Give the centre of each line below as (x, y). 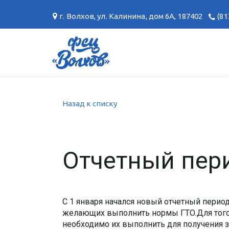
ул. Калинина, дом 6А (136, 16)
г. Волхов (77, 16)
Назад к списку (90, 104)
